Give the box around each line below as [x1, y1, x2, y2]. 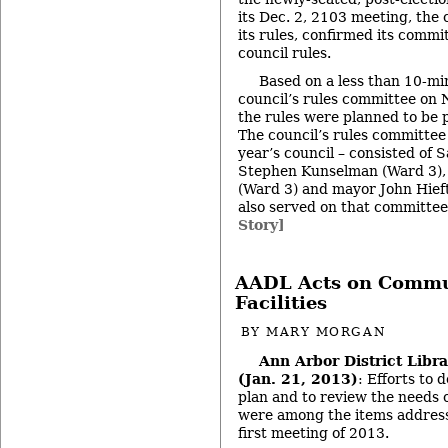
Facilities [234, 292, 327, 313]
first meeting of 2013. [238, 425, 389, 442]
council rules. [238, 44, 331, 61]
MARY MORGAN [266, 324, 387, 339]
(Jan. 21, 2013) [238, 371, 358, 388]
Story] [238, 217, 285, 234]
